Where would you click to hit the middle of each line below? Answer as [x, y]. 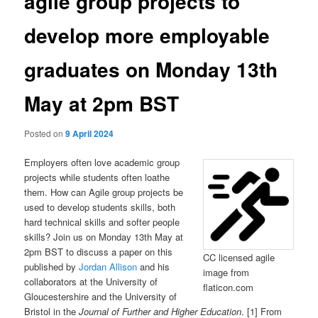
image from [226, 273]
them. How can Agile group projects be [104, 192]
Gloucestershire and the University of [101, 296]
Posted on [45, 133]
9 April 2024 [90, 133]
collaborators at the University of [91, 281]
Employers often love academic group [102, 162]
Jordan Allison [108, 266]
